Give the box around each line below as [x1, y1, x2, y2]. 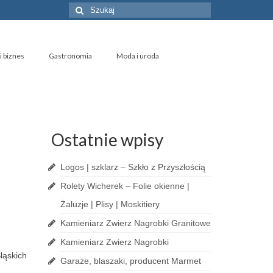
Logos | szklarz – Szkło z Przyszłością [60, 162, 205, 172]
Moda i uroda [116, 51, 159, 60]
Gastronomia [49, 51, 92, 60]
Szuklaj [68, 3, 98, 13]
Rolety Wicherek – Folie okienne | [60, 181, 190, 191]
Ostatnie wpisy [51, 129, 163, 150]
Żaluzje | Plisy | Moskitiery [60, 199, 160, 209]
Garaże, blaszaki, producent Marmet [60, 256, 201, 266]
